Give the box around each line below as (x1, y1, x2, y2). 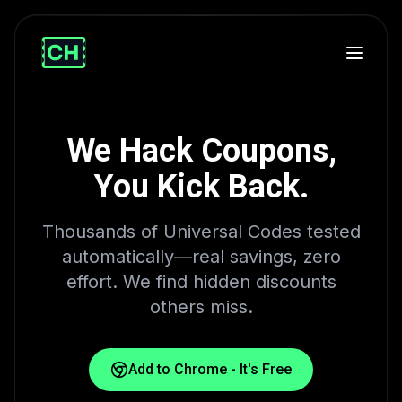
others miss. (149, 296, 253, 319)
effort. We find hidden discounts (66, 271, 336, 293)
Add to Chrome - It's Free (128, 361, 292, 379)
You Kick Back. (93, 168, 309, 206)
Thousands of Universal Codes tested (41, 221, 361, 243)
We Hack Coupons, (66, 132, 336, 170)
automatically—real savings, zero (61, 246, 341, 268)
